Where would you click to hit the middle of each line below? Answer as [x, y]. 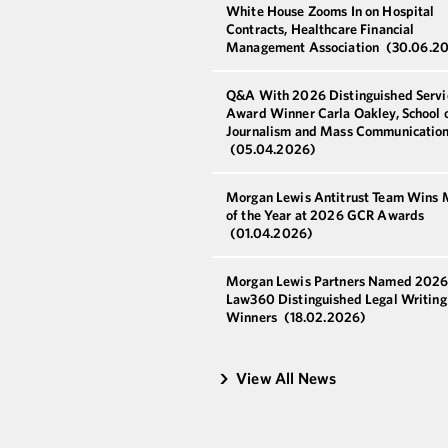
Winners [253, 316]
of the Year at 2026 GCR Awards [325, 214]
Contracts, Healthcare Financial [320, 28]
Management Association [304, 46]
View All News [286, 377]
